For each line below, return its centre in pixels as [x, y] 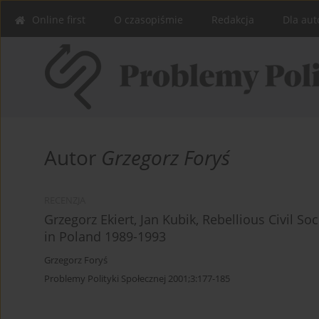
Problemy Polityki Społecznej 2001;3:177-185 [137, 279]
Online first [59, 20]
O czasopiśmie [148, 20]
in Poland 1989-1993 [105, 237]
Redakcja [233, 20]
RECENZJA [65, 201]
